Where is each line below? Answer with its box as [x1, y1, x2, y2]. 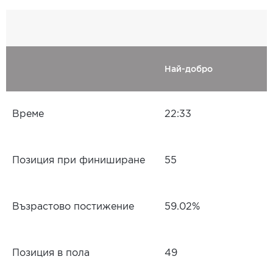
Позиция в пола [12, 249, 90, 258]
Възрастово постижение [12, 202, 134, 211]
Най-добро [165, 64, 213, 74]
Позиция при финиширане [12, 156, 145, 165]
